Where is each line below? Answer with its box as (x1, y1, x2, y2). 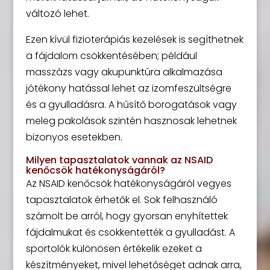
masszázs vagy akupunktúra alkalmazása (25, 65, 222, 80)
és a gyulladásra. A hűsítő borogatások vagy (25, 98, 237, 112)
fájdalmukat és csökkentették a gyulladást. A (25, 225, 235, 240)
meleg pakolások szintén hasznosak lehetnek (25, 114, 237, 128)
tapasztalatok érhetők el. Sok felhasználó (25, 193, 218, 207)
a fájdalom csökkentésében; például (25, 49, 197, 63)
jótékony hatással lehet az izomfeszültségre (25, 81, 231, 96)
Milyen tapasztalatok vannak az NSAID (25, 153, 213, 168)
